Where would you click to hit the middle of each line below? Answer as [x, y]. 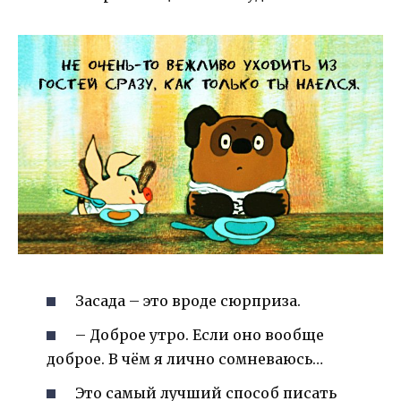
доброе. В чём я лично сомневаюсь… [185, 358]
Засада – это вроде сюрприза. [188, 300]
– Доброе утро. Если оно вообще [200, 334]
